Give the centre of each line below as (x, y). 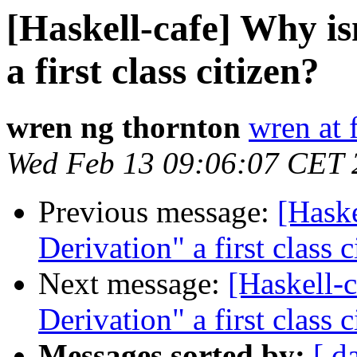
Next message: (133, 284)
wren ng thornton (124, 127)
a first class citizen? (163, 71)
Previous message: (158, 212)
